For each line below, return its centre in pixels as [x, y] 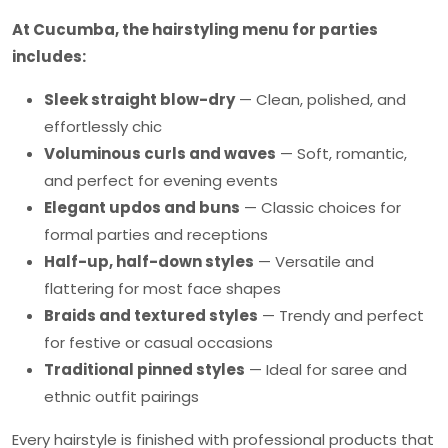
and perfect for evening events [161, 180]
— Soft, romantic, [341, 153]
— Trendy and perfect [341, 315]
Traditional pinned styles [144, 369]
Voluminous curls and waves [160, 153]
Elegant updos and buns [142, 207]
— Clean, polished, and [320, 99]
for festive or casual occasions [158, 342]
